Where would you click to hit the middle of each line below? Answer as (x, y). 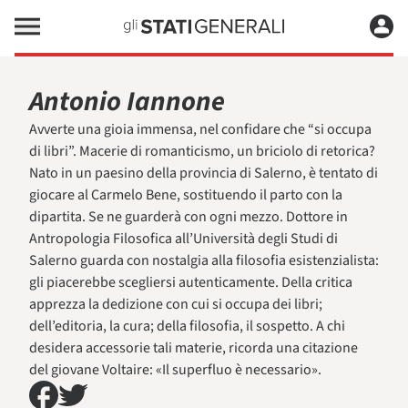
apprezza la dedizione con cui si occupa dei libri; (176, 304)
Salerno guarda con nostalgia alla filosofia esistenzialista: (204, 260)
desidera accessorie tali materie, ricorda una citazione (194, 348)
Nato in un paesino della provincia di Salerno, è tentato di (204, 173)
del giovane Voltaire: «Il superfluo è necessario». (175, 370)
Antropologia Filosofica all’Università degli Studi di (184, 239)
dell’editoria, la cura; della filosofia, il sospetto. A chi (187, 326)
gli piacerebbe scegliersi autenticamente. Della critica (191, 282)
